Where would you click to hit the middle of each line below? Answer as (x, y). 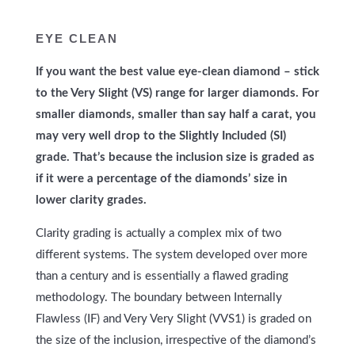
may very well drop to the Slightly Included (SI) (160, 136)
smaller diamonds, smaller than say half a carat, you (175, 115)
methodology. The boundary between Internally (158, 298)
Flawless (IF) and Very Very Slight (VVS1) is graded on (173, 319)
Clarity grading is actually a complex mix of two (158, 234)
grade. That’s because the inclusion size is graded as (175, 158)
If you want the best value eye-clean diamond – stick (177, 72)
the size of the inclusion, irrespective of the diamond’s (176, 341)
